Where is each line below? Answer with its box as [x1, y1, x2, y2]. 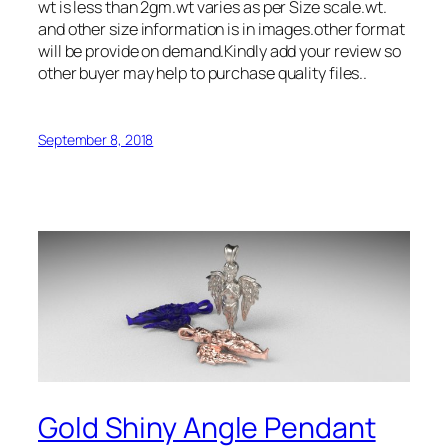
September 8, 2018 [38, 130, 154, 150]
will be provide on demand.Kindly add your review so [38, 40, 401, 63]
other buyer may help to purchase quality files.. [38, 62, 368, 85]
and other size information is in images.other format [38, 18, 405, 41]
